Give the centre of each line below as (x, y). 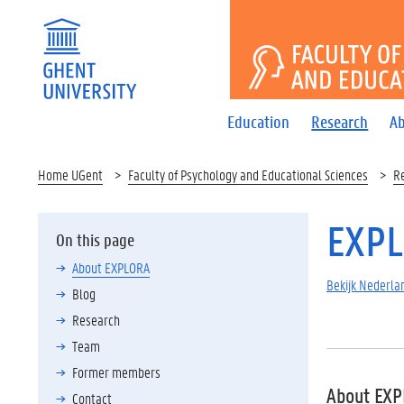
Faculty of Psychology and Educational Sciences (248, 174)
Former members (116, 372)
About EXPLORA (111, 267)
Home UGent (70, 174)
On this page (95, 240)
